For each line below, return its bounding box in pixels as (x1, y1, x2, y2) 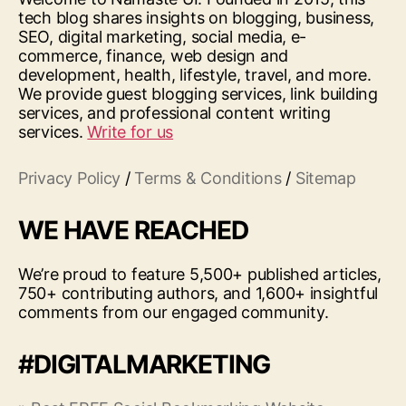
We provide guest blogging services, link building (18, 83, 378, 103)
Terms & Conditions (134, 168, 282, 188)
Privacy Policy (18, 168, 121, 188)
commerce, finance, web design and (18, 45, 289, 65)
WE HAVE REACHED (18, 214, 248, 246)
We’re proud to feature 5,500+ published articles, (18, 264, 382, 284)
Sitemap (295, 168, 356, 188)
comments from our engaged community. (18, 302, 329, 322)
